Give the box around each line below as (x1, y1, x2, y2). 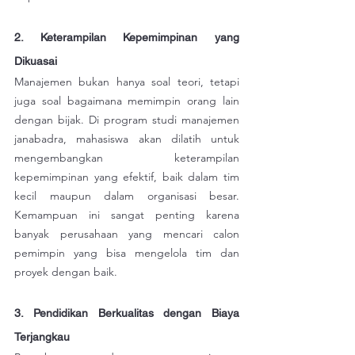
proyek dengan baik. (14, 265, 117, 280)
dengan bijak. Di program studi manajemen (14, 113, 239, 128)
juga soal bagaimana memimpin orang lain (14, 94, 239, 109)
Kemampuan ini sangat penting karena (14, 208, 239, 223)
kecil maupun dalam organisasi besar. (14, 189, 239, 204)
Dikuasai (14, 55, 57, 68)
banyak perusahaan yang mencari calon (14, 227, 239, 242)
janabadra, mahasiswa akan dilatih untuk (14, 132, 239, 147)
